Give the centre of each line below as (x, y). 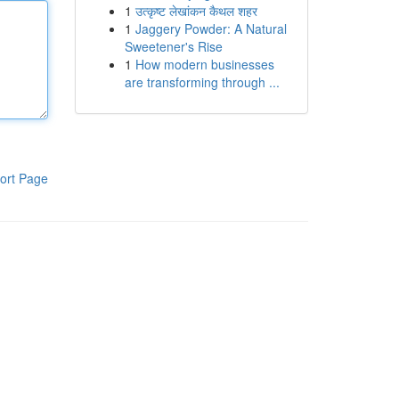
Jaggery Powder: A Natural (211, 28)
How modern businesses (204, 64)
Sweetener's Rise (173, 46)
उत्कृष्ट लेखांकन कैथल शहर (196, 11)
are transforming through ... (202, 82)
